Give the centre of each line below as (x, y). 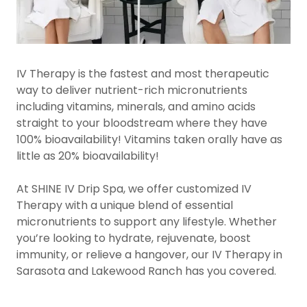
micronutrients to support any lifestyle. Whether (147, 222)
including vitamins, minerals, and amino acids (136, 107)
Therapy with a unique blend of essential (125, 205)
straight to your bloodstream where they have (142, 123)
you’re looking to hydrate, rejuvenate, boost (134, 238)
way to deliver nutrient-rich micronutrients (132, 90)
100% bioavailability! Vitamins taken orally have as (149, 139)
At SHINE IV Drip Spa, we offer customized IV (134, 189)
